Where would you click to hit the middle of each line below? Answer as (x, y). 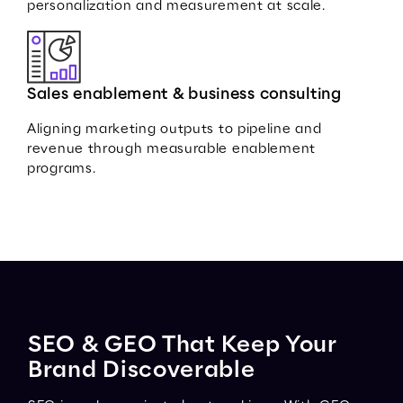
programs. (62, 169)
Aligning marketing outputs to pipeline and (175, 130)
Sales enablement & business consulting (184, 94)
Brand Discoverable (142, 371)
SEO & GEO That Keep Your (182, 345)
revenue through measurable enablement (171, 149)
